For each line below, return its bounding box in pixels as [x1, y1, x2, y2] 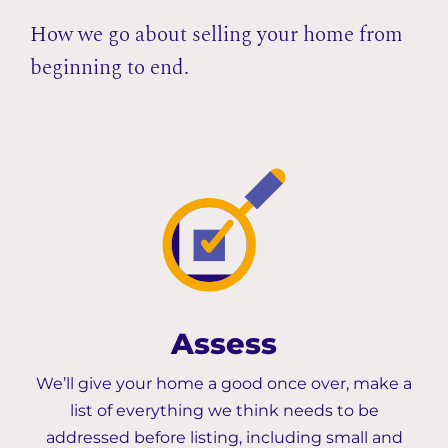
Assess [171, 325, 277, 361]
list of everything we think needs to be [69, 400, 379, 420]
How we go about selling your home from [30, 18, 403, 51]
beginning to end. [30, 51, 189, 84]
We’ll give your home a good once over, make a [36, 373, 412, 393]
